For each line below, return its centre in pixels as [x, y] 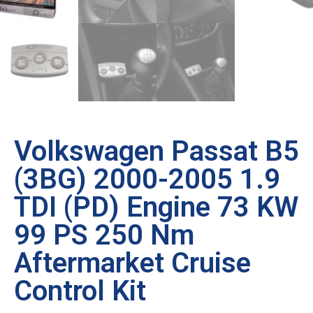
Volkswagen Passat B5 [156, 151]
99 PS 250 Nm [104, 235]
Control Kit [80, 291]
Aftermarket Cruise [132, 263]
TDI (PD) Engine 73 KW [156, 207]
